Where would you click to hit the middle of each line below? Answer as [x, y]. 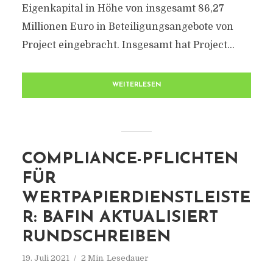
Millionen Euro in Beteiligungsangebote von [127, 27]
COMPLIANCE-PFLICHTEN [130, 159]
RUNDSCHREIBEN [96, 237]
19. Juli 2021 [45, 258]
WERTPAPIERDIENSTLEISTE [136, 198]
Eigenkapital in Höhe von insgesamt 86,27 [123, 9]
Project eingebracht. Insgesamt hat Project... [128, 45]
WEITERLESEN [136, 85]
